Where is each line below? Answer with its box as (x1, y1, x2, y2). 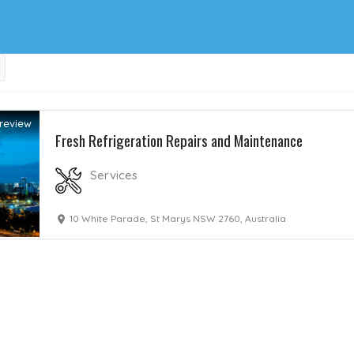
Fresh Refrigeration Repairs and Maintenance (55, 129, 303, 151)
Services (90, 168, 138, 183)
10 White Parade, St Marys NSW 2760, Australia (70, 213, 286, 224)
